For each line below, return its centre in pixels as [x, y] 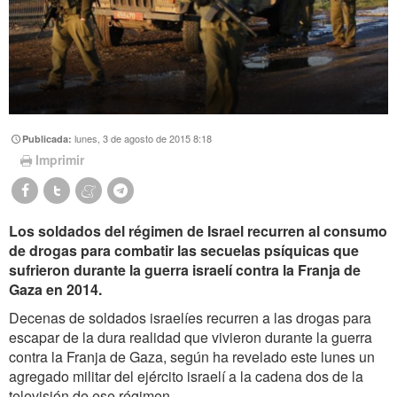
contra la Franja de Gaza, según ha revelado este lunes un [192, 357]
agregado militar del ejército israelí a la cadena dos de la [186, 377]
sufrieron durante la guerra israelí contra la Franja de [185, 270]
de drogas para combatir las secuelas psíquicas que [184, 251]
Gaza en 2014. [55, 290]
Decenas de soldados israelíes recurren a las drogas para [190, 318]
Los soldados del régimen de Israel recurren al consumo [198, 231]
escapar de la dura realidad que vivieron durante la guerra [191, 338]
